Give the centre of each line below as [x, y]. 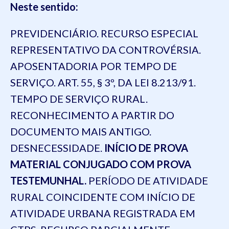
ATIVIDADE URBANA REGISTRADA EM [103, 213]
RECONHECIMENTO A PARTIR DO [92, 115]
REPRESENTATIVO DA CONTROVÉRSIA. [106, 50]
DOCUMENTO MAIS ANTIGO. [81, 131]
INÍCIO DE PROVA [145, 148]
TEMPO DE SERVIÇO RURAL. [79, 99]
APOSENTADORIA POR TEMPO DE [94, 66]
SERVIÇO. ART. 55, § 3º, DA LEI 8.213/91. [103, 82]
